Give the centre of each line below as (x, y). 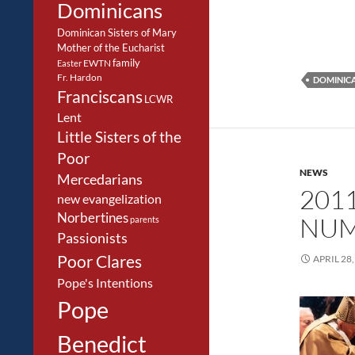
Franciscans (100, 97)
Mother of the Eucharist (111, 48)
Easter (69, 63)
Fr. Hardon (80, 77)
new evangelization (109, 199)
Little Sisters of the (119, 137)
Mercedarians (100, 179)
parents (145, 219)
